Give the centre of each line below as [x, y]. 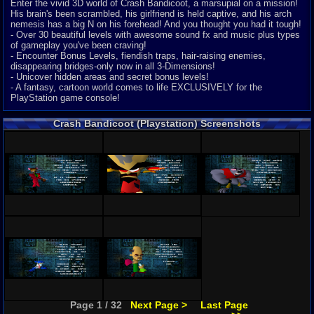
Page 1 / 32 [96, 305]
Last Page [225, 305]
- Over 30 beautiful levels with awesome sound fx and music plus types [155, 35]
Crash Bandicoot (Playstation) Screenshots [157, 123]
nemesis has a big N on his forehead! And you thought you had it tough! [156, 24]
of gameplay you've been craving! [78, 45]
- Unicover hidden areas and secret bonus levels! [110, 77]
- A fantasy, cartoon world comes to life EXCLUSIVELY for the [136, 87]
